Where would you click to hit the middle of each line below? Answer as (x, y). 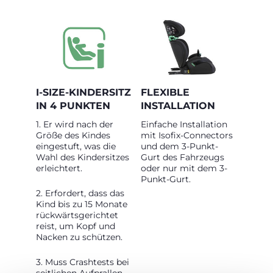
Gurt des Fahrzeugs (183, 157)
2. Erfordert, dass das (80, 193)
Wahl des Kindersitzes (83, 157)
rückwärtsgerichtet (77, 215)
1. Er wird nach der (75, 124)
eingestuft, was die (76, 146)
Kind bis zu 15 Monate (82, 204)
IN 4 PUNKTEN (73, 106)
